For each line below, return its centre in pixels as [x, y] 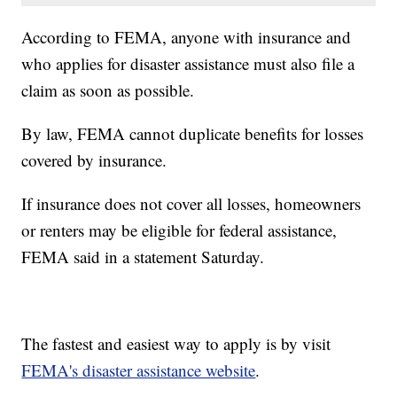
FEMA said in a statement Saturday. [143, 257]
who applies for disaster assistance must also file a [188, 64]
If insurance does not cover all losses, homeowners [191, 204]
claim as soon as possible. [108, 90]
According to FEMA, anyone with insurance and [187, 37]
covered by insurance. [94, 160]
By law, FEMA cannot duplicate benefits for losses [193, 134]
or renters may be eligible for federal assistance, [179, 230]
